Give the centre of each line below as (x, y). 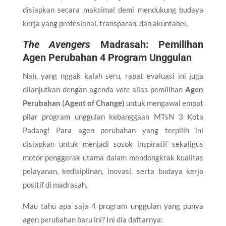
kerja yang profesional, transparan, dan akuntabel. (105, 23)
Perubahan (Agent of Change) (73, 103)
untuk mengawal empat (164, 103)
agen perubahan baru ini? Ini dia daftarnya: (93, 219)
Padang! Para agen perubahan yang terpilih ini (113, 130)
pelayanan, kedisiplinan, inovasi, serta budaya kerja (113, 171)
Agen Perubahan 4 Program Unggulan (107, 57)
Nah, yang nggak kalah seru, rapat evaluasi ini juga (113, 75)
